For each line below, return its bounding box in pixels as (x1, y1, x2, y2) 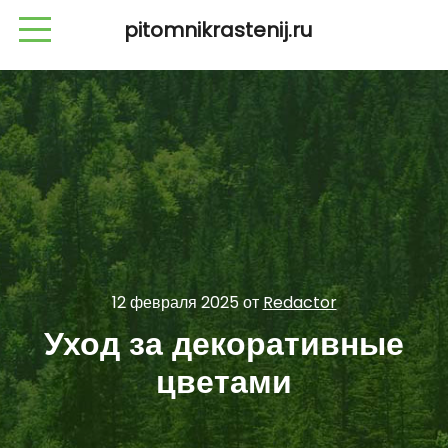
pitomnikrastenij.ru (124, 16, 312, 44)
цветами (156, 364, 292, 400)
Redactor (262, 291, 337, 314)
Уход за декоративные (44, 326, 404, 362)
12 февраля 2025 (111, 291, 239, 314)
